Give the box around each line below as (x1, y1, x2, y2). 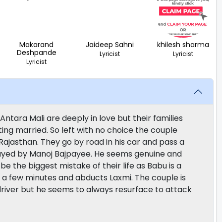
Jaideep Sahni (85, 40, 134, 50)
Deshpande (16, 48, 56, 58)
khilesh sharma (157, 40, 209, 50)
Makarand (19, 40, 54, 50)
